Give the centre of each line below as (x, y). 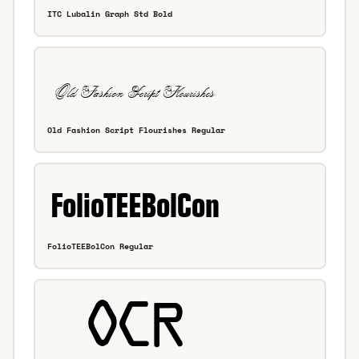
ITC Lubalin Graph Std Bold (110, 14)
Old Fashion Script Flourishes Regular (136, 131)
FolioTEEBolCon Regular (100, 247)
